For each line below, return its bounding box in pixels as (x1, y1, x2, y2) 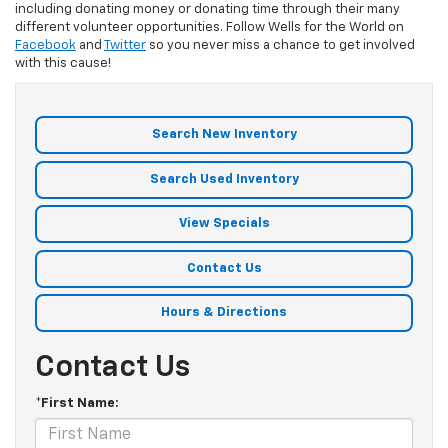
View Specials (178, 217, 270, 231)
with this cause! (15, 57, 111, 71)
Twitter (104, 39, 146, 53)
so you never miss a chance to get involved (146, 39, 415, 53)
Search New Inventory (151, 128, 297, 142)
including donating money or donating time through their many (15, 3, 400, 17)
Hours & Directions (161, 306, 287, 320)
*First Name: (35, 397, 119, 411)
